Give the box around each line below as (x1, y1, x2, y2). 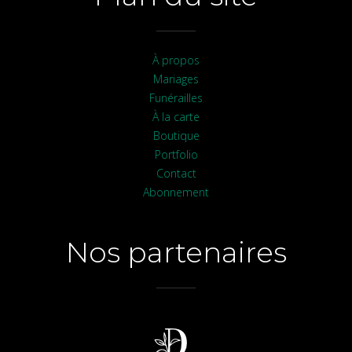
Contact (156, 166, 196, 181)
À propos (152, 53, 200, 68)
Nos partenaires (65, 235, 287, 270)
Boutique (152, 128, 200, 144)
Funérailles (149, 90, 203, 106)
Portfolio (154, 147, 198, 163)
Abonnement (143, 185, 209, 200)
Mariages (153, 71, 199, 87)
